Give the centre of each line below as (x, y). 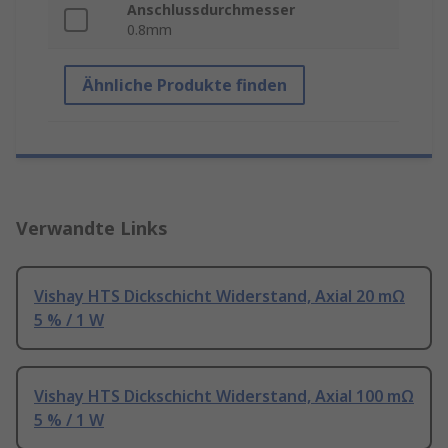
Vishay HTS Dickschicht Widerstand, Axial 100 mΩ (224, 396)
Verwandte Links (92, 228)
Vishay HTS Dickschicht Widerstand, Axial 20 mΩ (219, 296)
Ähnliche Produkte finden (184, 85)
